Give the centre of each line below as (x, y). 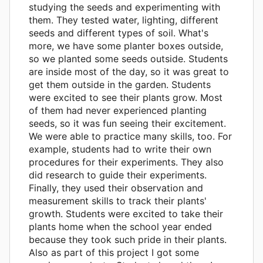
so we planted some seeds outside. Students (128, 58)
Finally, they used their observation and (116, 188)
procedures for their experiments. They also (126, 162)
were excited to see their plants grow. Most (126, 97)
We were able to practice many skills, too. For (130, 136)
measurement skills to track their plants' (118, 200)
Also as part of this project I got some (114, 252)
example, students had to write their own (120, 149)
